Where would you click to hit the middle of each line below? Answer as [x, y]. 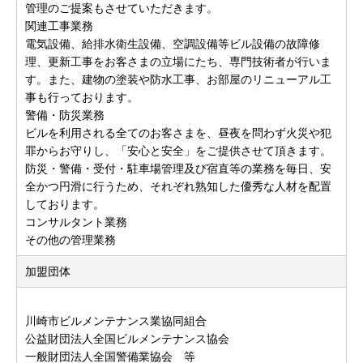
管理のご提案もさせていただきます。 [122, 8]
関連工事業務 [59, 26]
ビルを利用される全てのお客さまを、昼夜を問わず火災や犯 [178, 133]
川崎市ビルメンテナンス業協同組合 [116, 321]
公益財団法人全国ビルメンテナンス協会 [127, 339]
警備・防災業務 [65, 115]
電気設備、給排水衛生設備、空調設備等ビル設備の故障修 [173, 44]
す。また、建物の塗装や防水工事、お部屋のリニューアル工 [178, 79]
